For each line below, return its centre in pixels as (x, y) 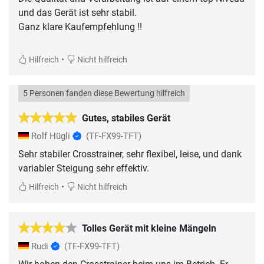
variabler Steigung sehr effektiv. (84, 168)
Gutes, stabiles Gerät (126, 118)
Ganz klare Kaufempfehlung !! (80, 27)
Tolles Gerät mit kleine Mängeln (149, 228)
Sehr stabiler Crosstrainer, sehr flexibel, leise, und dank (130, 154)
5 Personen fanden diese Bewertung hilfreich (104, 93)
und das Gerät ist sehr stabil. (77, 12)
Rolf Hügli (51, 136)
